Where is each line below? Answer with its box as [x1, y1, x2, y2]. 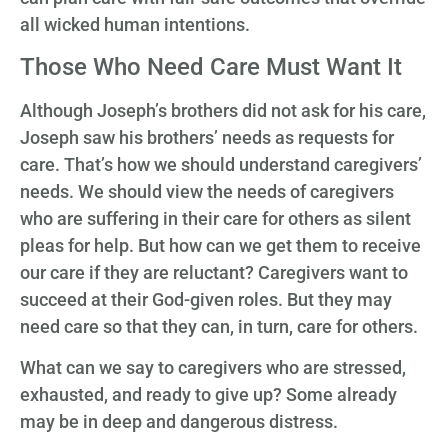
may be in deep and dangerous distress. [20, 411, 338, 433]
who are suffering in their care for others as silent [20, 207, 411, 229]
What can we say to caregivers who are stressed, [20, 357, 406, 379]
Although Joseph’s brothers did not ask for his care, [20, 99, 426, 121]
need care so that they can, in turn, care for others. [20, 315, 418, 337]
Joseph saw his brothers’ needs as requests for [20, 126, 394, 148]
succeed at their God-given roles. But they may [20, 288, 392, 310]
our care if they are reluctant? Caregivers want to [20, 261, 408, 283]
